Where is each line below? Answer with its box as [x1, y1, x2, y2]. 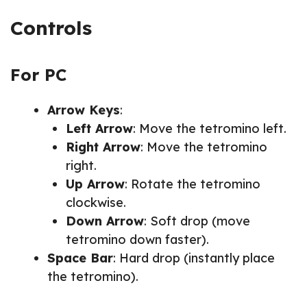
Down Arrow [66, 212, 144, 229]
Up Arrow [66, 175, 125, 192]
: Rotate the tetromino [125, 175, 260, 192]
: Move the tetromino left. [133, 120, 286, 136]
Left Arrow [66, 120, 133, 136]
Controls [10, 15, 92, 40]
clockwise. [66, 194, 126, 210]
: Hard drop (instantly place [113, 249, 275, 266]
